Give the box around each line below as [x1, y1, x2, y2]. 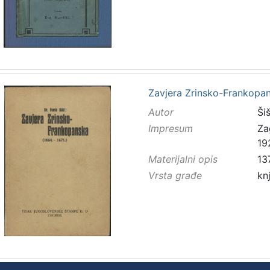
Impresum [148, 122, 193, 135]
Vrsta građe [148, 169, 202, 182]
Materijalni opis [148, 153, 218, 166]
